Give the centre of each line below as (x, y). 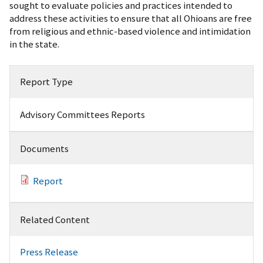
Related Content (55, 219)
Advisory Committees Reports (82, 115)
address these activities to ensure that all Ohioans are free (131, 18)
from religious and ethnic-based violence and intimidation (130, 31)
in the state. (34, 44)
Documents (44, 148)
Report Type (46, 82)
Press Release (49, 252)
